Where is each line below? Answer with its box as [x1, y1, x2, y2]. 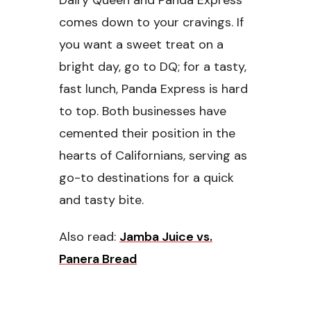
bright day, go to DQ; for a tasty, [59, 58, 246, 76]
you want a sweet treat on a [59, 36, 224, 53]
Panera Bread [59, 251, 137, 268]
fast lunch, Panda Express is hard [59, 81, 248, 98]
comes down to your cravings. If [59, 14, 244, 31]
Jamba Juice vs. [119, 228, 212, 246]
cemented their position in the [59, 125, 235, 142]
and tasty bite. [59, 192, 144, 209]
